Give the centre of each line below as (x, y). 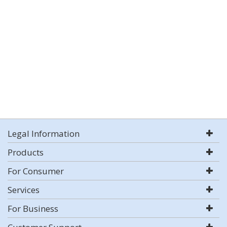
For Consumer (36, 171)
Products (26, 152)
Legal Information (44, 134)
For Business (33, 209)
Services (24, 190)
